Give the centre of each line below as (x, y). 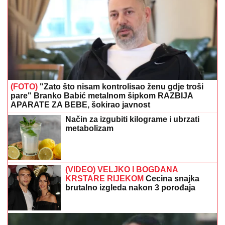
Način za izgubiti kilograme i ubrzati (132, 120)
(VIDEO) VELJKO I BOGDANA (122, 170)
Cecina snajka (172, 179)
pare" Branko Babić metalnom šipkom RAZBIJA (102, 96)
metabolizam (89, 129)
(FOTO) (24, 87)
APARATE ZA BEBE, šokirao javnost (80, 105)
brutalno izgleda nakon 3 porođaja (130, 188)
